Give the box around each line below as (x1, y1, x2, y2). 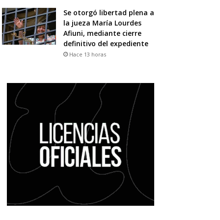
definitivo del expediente (63, 38, 148, 48)
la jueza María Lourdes (63, 18, 141, 27)
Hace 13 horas (69, 50, 106, 58)
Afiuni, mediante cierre (63, 28, 141, 38)
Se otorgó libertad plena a (63, 7, 154, 17)
